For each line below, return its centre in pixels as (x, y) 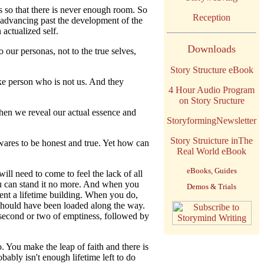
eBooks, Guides (212, 171)
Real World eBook (212, 151)
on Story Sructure (212, 100)
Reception (212, 17)
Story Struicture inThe (212, 141)
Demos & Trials (212, 187)
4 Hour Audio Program (212, 90)
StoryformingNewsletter (212, 121)
